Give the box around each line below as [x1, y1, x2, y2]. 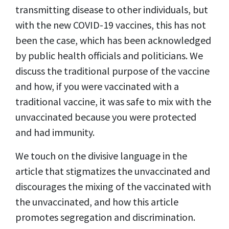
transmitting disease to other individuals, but [15, 3, 208, 16]
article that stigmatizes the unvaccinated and [15, 164, 210, 177]
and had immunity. [15, 125, 95, 139]
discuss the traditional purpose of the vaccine [15, 64, 210, 77]
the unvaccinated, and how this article [15, 195, 178, 208]
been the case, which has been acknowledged [15, 33, 211, 47]
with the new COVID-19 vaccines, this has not [15, 18, 206, 31]
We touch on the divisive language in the [15, 149, 187, 162]
